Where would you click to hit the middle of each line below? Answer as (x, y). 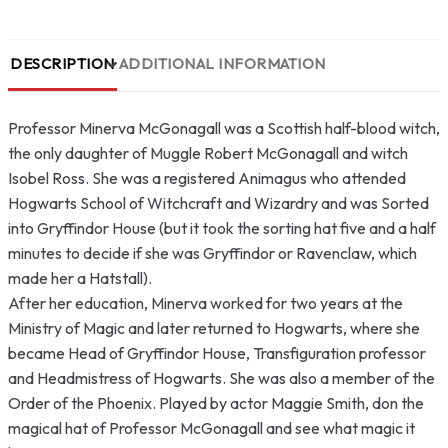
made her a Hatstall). (80, 277)
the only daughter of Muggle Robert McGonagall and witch (208, 152)
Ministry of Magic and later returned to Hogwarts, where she (214, 327)
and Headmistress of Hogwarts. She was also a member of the (221, 377)
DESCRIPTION (62, 63)
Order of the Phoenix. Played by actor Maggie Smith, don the (216, 402)
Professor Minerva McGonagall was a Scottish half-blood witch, (224, 127)
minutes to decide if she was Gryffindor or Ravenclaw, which (212, 252)
